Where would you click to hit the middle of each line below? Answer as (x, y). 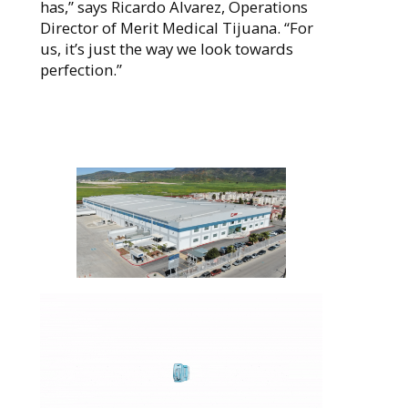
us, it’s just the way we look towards (166, 48)
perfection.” (81, 69)
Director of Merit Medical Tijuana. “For (176, 27)
